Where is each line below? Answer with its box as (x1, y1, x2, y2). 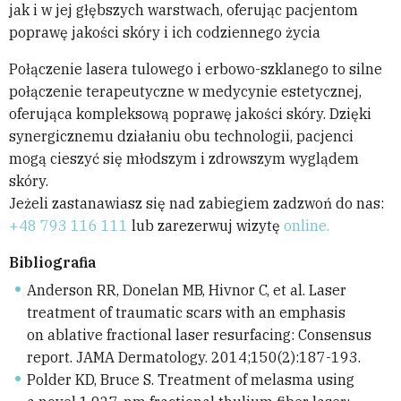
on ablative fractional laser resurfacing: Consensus (27, 326, 371, 345)
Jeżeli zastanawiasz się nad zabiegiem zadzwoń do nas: (9, 194, 384, 213)
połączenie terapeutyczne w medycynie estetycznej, (9, 82, 362, 101)
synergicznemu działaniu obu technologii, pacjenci (9, 127, 354, 146)
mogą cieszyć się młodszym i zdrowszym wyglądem (9, 149, 359, 168)
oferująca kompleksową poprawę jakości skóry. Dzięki (9, 105, 371, 124)
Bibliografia (9, 253, 96, 272)
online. (284, 217, 329, 235)
